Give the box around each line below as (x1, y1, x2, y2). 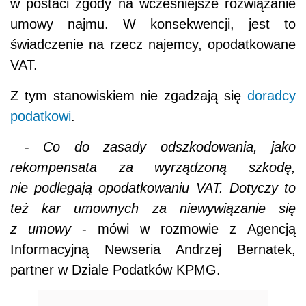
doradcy (247, 88, 296, 104)
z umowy (10, 221, 71, 237)
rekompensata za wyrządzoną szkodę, (10, 160, 296, 176)
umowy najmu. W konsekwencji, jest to (10, 16, 296, 32)
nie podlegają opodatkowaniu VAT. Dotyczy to (10, 180, 296, 196)
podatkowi (10, 109, 71, 124)
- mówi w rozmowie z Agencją (71, 221, 296, 237)
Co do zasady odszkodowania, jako (43, 139, 296, 155)
